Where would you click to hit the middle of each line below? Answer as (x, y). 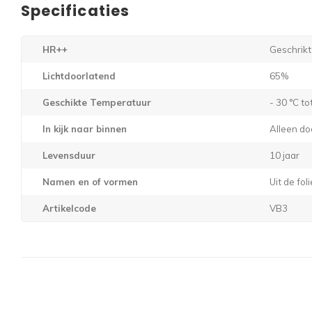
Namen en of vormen (90, 182)
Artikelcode (69, 209)
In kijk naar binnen (85, 129)
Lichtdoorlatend (79, 76)
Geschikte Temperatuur (97, 103)
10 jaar (284, 156)
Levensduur (69, 156)
